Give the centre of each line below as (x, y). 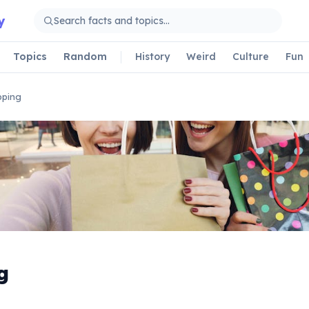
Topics (30, 56)
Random (85, 56)
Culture (251, 56)
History (152, 56)
